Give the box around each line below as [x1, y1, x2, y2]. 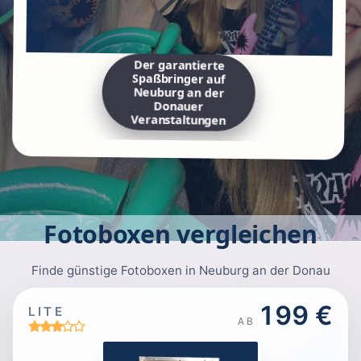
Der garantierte [135, 59, 226, 76]
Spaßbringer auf [134, 73, 228, 89]
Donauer [156, 100, 206, 117]
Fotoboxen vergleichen [44, 217, 317, 251]
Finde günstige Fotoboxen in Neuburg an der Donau [31, 262, 330, 278]
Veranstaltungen [133, 114, 229, 131]
